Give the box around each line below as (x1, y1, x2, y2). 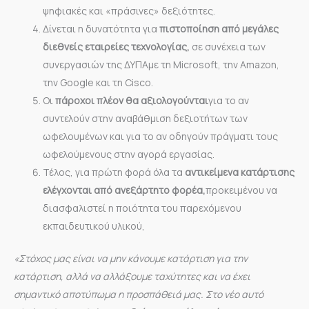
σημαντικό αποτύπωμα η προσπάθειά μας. (14, 287, 203, 301)
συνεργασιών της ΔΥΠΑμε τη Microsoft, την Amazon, (43, 57, 279, 71)
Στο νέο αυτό (206, 287, 263, 301)
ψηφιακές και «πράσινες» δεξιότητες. (43, 3, 215, 17)
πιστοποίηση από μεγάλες (159, 21, 279, 35)
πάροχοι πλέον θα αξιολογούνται (55, 93, 208, 107)
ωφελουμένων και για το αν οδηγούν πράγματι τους (43, 129, 278, 143)
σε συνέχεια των (192, 39, 266, 53)
